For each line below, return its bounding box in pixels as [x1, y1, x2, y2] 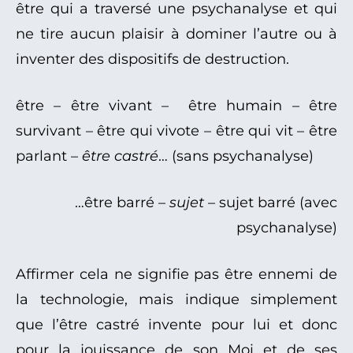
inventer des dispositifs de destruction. [16, 50, 289, 69]
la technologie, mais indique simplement [16, 291, 337, 309]
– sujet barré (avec [204, 194, 337, 212]
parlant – [16, 147, 82, 165]
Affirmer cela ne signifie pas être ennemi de [16, 266, 337, 284]
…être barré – [75, 194, 169, 212]
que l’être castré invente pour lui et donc [16, 316, 337, 334]
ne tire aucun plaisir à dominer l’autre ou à [16, 25, 337, 43]
